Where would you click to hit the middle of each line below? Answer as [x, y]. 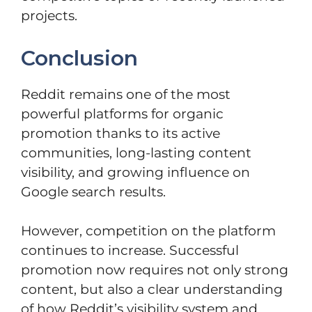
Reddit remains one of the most [126, 94]
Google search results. [93, 192]
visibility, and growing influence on [135, 172]
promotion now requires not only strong [155, 270]
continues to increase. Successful [130, 251]
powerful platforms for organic [122, 114]
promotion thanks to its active [120, 133]
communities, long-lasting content [136, 153]
